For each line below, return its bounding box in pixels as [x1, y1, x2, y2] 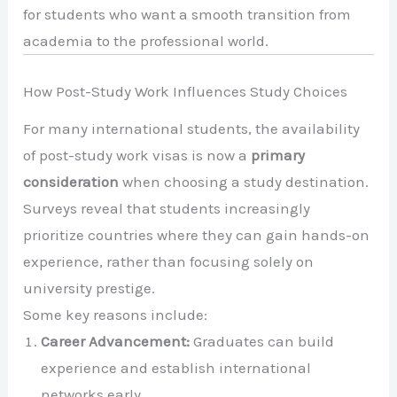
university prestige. [23, 278, 156, 297]
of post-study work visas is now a [23, 145, 252, 164]
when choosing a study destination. [119, 172, 370, 191]
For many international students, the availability [23, 119, 361, 137]
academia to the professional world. [23, 32, 269, 51]
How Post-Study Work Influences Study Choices [23, 82, 348, 100]
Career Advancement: [41, 331, 191, 350]
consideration [23, 172, 120, 191]
